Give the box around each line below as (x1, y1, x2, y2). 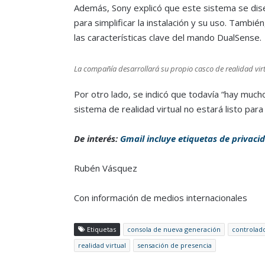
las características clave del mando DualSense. (73, 31, 261, 43)
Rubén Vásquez (73, 161, 137, 174)
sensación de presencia (137, 240, 212, 250)
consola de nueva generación (127, 224, 221, 234)
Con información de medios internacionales (73, 191, 247, 203)
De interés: (73, 132, 120, 144)
